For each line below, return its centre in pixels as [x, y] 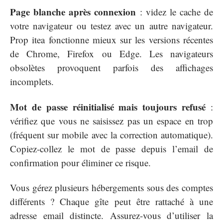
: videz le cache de [174, 12]
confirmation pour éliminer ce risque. [80, 162]
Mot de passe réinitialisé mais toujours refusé [108, 107]
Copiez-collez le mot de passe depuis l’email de [111, 148]
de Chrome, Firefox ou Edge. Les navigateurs [111, 54]
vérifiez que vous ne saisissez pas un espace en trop [111, 120]
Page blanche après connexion [73, 12]
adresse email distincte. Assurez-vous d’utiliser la [111, 216]
